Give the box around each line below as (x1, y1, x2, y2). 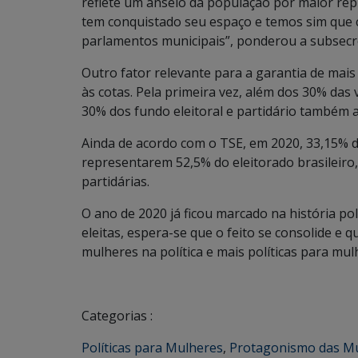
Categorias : (82, 307, 153, 324)
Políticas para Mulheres (82, 339, 223, 356)
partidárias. (82, 173, 149, 190)
